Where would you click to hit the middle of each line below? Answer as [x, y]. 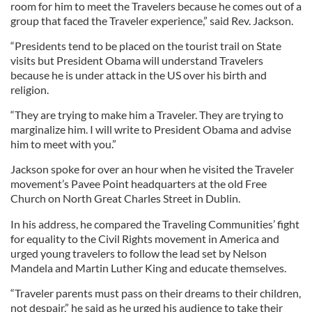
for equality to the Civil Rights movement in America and [145, 239]
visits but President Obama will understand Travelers [137, 60]
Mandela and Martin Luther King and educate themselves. [148, 268]
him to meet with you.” [63, 144]
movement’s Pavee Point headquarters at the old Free [139, 184]
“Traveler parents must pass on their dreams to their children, [156, 293]
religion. [30, 89]
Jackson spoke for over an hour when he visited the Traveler [152, 169]
